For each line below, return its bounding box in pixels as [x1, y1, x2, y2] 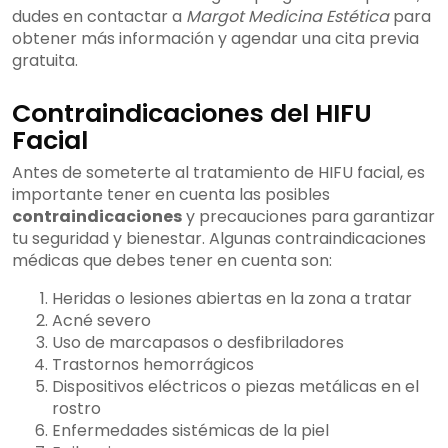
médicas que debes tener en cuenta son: [12, 249, 332, 273]
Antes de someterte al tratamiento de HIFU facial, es [12, 161, 425, 185]
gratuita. [12, 49, 78, 73]
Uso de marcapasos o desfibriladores [52, 331, 344, 355]
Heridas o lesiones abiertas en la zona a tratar [52, 287, 412, 311]
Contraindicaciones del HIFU [12, 96, 372, 132]
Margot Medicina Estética [186, 5, 389, 29]
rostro [52, 397, 101, 421]
